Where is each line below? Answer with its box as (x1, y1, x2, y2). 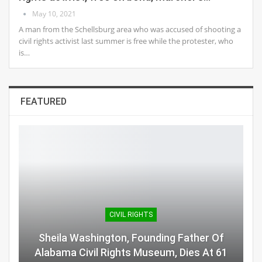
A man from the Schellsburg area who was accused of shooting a (19, 24, 241, 35)
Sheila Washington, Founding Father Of (38, 231, 224, 244)
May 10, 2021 (32, 9, 76, 19)
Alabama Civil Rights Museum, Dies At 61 (35, 246, 227, 258)
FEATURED (20, 96, 67, 108)
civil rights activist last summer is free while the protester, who (19, 36, 233, 47)
